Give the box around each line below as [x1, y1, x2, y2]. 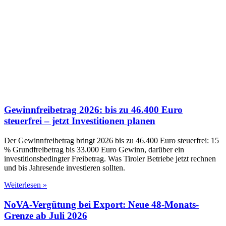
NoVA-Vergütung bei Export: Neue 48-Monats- [4, 199, 199, 210]
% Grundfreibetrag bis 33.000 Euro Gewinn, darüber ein [4, 145, 184, 154]
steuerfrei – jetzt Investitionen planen [4, 116, 155, 127]
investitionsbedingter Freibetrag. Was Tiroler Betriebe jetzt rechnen [4, 154, 216, 163]
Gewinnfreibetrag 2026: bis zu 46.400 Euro [4, 104, 183, 116]
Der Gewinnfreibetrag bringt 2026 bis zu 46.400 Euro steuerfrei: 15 [4, 136, 219, 145]
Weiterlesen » [4, 180, 47, 189]
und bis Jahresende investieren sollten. [4, 163, 125, 172]
